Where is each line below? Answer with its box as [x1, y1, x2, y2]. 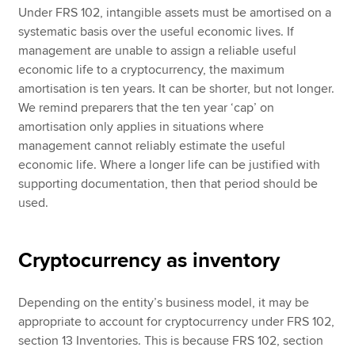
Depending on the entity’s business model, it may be [18, 295, 310, 311]
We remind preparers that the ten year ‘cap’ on [18, 100, 275, 116]
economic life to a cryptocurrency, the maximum [18, 62, 285, 78]
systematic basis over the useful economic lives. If [18, 24, 295, 40]
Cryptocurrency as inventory [18, 248, 281, 274]
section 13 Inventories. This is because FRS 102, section [18, 333, 324, 349]
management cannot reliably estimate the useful [18, 138, 286, 155]
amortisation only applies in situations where [18, 119, 265, 136]
